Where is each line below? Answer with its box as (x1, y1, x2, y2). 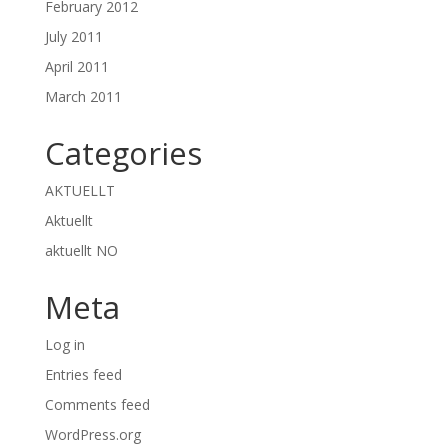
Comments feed (44, 395, 150, 414)
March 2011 (44, 87, 122, 106)
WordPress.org (44, 425, 141, 444)
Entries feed (44, 365, 122, 384)
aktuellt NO (44, 241, 118, 260)
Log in (44, 335, 85, 354)
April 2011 (44, 57, 109, 76)
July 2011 (44, 27, 103, 46)
